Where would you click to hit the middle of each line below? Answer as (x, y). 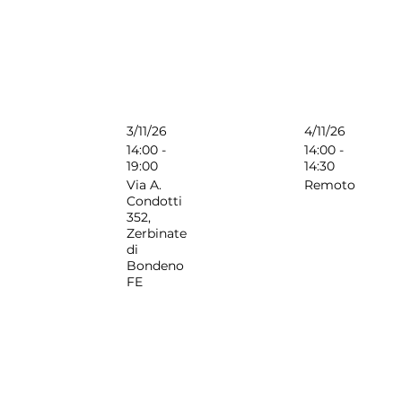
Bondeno (156, 265)
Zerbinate (157, 233)
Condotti (155, 201)
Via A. (144, 184)
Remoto (329, 184)
